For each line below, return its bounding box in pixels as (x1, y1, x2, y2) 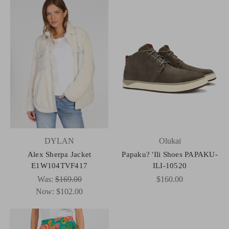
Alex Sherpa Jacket (27, 150, 91, 158)
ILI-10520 (152, 161, 187, 170)
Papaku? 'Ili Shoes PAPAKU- (122, 150, 218, 158)
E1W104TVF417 (31, 161, 87, 170)
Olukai (158, 136, 181, 145)
